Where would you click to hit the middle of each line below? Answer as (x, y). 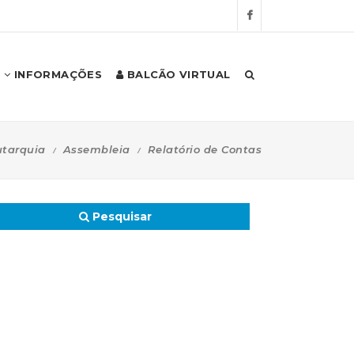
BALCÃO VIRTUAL (177, 74)
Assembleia (96, 149)
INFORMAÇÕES (56, 74)
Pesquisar (121, 217)
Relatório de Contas (204, 149)
